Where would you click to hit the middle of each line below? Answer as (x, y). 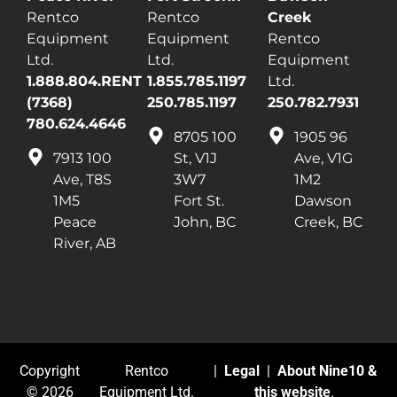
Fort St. (199, 200)
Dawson (323, 200)
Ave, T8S (82, 179)
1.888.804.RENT (84, 82)
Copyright (50, 370)
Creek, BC (328, 222)
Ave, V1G (323, 158)
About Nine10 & (328, 370)
